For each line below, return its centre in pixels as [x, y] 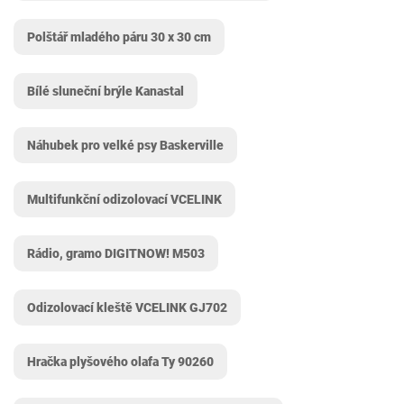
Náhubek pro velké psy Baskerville [125, 145]
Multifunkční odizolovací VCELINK [124, 199]
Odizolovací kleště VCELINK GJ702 [127, 308]
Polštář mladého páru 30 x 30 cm [119, 37]
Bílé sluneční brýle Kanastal [106, 91]
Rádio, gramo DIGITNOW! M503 [116, 253]
